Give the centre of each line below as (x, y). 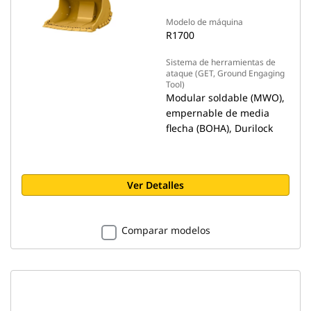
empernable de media (218, 113)
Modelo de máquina (204, 22)
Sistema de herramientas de (221, 62)
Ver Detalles (155, 185)
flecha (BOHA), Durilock (219, 128)
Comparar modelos (166, 230)
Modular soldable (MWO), (225, 98)
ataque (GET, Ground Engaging (225, 73)
